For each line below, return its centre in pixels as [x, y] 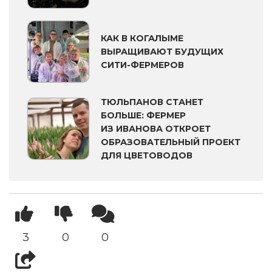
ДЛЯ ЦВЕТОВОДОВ [147, 156]
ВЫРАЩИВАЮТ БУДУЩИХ [162, 52]
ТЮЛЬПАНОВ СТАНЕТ [152, 102]
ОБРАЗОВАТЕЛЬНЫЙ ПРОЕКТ [171, 142]
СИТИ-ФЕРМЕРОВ [142, 65]
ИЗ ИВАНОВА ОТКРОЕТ [156, 129]
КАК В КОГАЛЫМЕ [142, 39]
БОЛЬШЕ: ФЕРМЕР [143, 116]
